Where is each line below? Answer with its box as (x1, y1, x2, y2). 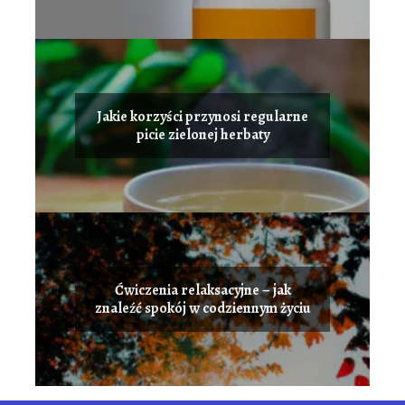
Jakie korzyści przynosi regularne (97, 107, 308, 127)
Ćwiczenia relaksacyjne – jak (114, 280, 291, 301)
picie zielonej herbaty (136, 125, 269, 146)
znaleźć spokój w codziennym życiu (94, 298, 311, 319)
